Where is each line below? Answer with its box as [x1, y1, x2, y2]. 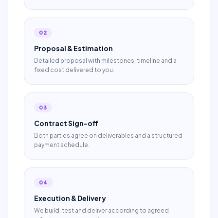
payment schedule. [34, 141, 90, 148]
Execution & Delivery [34, 194, 106, 202]
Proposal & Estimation [34, 44, 113, 53]
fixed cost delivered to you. [34, 66, 114, 73]
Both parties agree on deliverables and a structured [34, 132, 182, 139]
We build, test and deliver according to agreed [34, 207, 169, 214]
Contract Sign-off [34, 119, 98, 127]
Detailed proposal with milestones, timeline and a [34, 57, 177, 64]
